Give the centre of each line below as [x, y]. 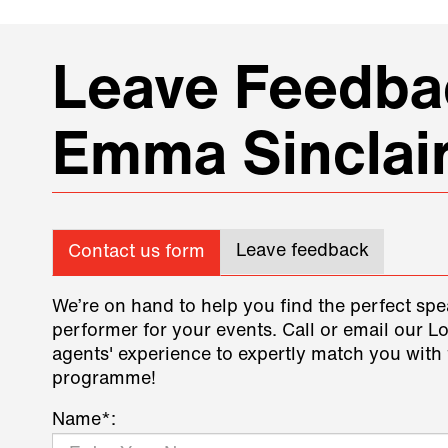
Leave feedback [302, 252]
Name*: [84, 421]
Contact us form [136, 253]
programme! [104, 380]
